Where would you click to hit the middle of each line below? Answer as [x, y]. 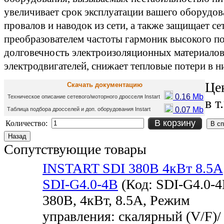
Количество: [27, 123]
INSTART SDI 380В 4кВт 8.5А [133, 168]
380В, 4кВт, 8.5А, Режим [116, 200]
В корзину [175, 123]
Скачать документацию [104, 84]
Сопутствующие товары [75, 149]
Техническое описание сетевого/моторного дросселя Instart [84, 96]
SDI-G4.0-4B [80, 184]
